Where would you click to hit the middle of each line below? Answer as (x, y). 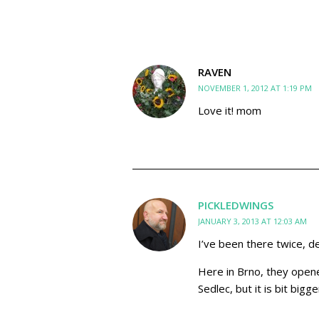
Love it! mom (230, 110)
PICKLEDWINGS (236, 205)
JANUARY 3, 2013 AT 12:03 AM (252, 221)
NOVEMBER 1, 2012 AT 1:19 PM (255, 88)
